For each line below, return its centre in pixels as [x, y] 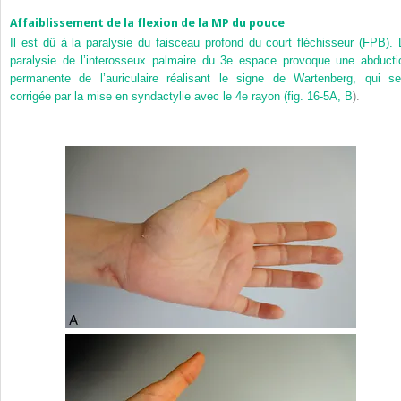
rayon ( [268, 97]
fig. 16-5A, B [320, 97]
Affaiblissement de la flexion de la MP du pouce [147, 22]
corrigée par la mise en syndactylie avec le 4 [126, 97]
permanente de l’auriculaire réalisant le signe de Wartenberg [182, 79]
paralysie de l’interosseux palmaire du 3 [119, 61]
